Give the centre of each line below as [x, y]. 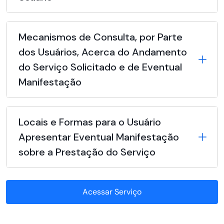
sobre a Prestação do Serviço [87, 152]
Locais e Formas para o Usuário [90, 122]
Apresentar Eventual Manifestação [99, 137]
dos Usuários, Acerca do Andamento [103, 52]
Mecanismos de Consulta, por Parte [100, 37]
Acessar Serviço [112, 192]
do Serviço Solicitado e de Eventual [100, 67]
